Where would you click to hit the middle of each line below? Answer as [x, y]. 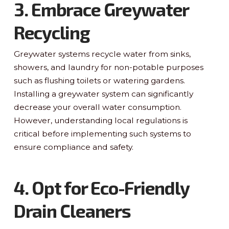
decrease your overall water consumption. [97, 107]
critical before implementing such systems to [102, 133]
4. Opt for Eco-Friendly [101, 187]
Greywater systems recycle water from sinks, [102, 54]
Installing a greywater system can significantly [103, 94]
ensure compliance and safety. [73, 147]
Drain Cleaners [72, 210]
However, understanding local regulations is [100, 120]
